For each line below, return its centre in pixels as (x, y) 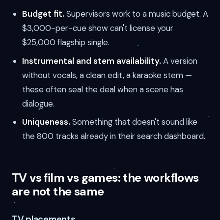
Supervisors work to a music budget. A (136, 14)
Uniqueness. (46, 122)
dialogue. (38, 103)
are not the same (58, 192)
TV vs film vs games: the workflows (105, 178)
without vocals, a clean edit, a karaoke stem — (107, 75)
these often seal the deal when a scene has (102, 89)
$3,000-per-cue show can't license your (97, 28)
